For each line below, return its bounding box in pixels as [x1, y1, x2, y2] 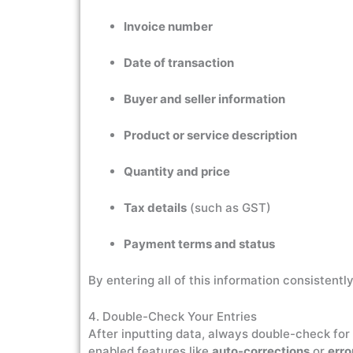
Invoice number [124, 19, 213, 34]
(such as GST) [187, 200, 271, 215]
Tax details [124, 200, 187, 215]
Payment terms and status [124, 236, 275, 251]
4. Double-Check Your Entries [88, 309, 257, 324]
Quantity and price [124, 164, 230, 179]
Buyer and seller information [124, 91, 285, 106]
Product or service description [124, 128, 297, 143]
